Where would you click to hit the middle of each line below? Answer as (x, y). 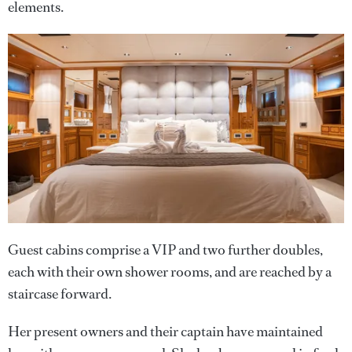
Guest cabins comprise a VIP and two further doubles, (165, 250)
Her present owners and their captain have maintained (165, 332)
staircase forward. (61, 294)
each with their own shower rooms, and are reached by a (170, 272)
